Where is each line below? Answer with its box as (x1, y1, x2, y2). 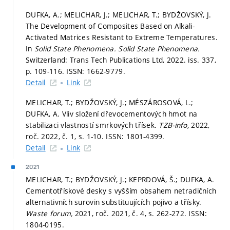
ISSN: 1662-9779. (66, 66, 125, 76)
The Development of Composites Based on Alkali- (26, 21, 195, 31)
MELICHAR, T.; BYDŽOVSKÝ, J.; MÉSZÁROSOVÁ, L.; (26, 98, 194, 108)
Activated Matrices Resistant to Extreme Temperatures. (26, 32, 218, 42)
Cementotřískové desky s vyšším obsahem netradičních (26, 186, 217, 196)
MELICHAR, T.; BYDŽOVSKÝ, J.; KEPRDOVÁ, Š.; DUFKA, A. (26, 175, 215, 185)
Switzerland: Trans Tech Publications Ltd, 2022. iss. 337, (26, 54, 216, 65)
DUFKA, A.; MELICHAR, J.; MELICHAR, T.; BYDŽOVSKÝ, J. (26, 9, 212, 20)
